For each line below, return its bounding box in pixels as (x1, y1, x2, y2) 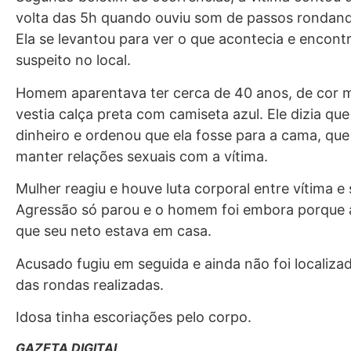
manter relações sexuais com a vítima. (16, 147, 268, 165)
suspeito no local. (16, 52, 131, 69)
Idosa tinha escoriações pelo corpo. (16, 308, 251, 325)
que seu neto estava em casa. (16, 223, 212, 240)
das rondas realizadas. (16, 276, 164, 293)
